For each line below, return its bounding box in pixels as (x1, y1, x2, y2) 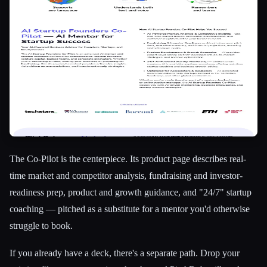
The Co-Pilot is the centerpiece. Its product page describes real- (10, 154, 246, 164)
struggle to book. (10, 221, 73, 231)
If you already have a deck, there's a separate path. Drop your (10, 247, 240, 258)
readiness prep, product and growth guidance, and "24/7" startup (10, 187, 252, 198)
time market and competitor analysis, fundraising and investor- (10, 170, 243, 181)
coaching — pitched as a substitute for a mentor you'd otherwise (10, 204, 250, 215)
